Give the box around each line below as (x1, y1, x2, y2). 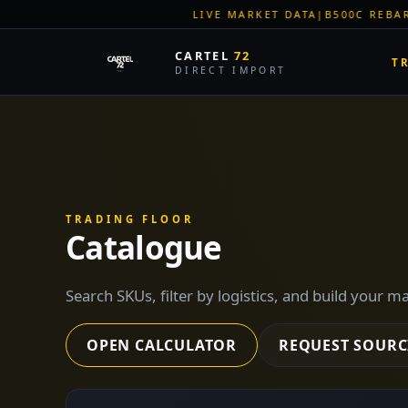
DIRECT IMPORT (175, 64, 287, 76)
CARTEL (175, 47, 235, 64)
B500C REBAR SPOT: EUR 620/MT (151, 7, 366, 21)
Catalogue (66, 226, 222, 269)
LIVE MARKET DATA (19, 7, 144, 21)
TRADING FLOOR (66, 212, 194, 226)
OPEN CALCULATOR (87, 334, 237, 355)
